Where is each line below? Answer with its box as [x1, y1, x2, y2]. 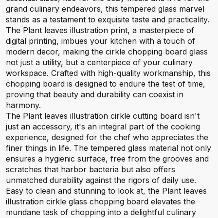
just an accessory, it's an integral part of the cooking [6, 122, 200, 131]
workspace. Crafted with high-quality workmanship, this [6, 68, 211, 78]
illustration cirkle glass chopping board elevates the [6, 197, 195, 206]
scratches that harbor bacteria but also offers [6, 164, 175, 174]
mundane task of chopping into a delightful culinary [6, 207, 196, 217]
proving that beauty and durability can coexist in [6, 90, 183, 99]
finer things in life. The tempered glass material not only [6, 143, 211, 153]
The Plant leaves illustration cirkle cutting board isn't [6, 111, 200, 121]
